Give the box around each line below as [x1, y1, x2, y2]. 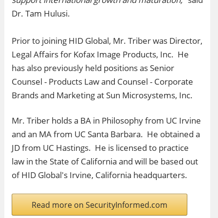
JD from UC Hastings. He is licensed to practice [12, 142, 189, 153]
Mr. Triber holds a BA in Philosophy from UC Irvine [12, 115, 201, 126]
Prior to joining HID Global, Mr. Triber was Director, [12, 35, 202, 46]
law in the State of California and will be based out [12, 156, 198, 167]
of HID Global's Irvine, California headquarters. [12, 169, 187, 181]
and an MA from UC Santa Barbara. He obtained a [12, 128, 200, 140]
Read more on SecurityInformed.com [32, 199, 167, 210]
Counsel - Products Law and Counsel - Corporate [12, 76, 193, 87]
